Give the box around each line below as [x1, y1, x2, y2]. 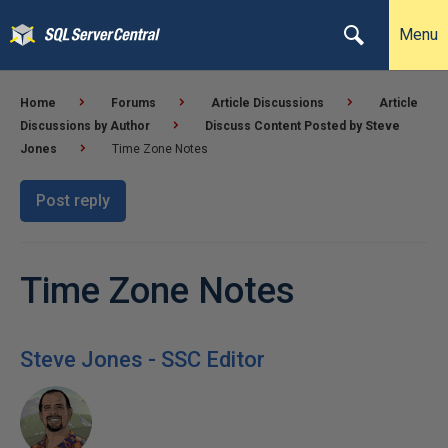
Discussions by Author [20, 119, 150, 133]
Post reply [36, 191, 110, 210]
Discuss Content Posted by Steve [205, 119, 400, 133]
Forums [111, 96, 156, 110]
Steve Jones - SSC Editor [20, 347, 265, 372]
